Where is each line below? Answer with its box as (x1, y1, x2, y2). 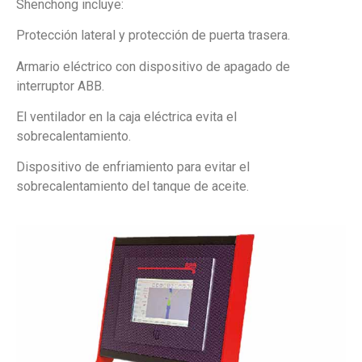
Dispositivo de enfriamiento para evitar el (16, 159, 250, 175)
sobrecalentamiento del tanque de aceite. (16, 179, 249, 195)
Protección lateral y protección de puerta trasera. (16, 27, 290, 44)
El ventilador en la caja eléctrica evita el (16, 108, 237, 124)
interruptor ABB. (16, 78, 104, 94)
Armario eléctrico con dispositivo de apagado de (16, 58, 290, 74)
